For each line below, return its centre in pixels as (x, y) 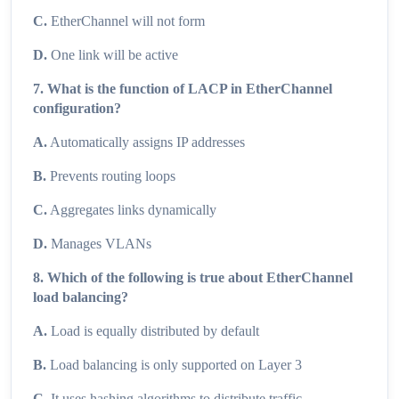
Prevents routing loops (111, 176)
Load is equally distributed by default (153, 331)
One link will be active (113, 55)
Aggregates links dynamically (132, 210)
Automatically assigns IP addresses (146, 142)
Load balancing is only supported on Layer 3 (174, 365)
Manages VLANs (99, 244)
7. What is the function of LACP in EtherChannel (183, 89)
